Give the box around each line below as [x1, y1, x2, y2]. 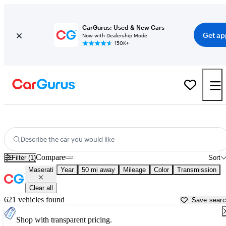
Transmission [177, 166, 216, 174]
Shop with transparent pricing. [16, 215, 112, 224]
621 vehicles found [4, 195, 65, 204]
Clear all [29, 184, 53, 192]
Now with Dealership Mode [82, 32, 147, 38]
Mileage [123, 166, 146, 174]
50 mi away [82, 166, 115, 174]
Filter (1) [12, 153, 36, 161]
